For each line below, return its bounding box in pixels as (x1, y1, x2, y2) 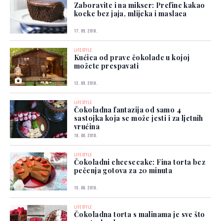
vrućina (74, 122, 100, 132)
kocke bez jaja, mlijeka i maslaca (74, 9, 187, 19)
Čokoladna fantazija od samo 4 (74, 105, 182, 115)
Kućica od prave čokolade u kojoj (74, 53, 190, 63)
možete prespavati (74, 61, 139, 71)
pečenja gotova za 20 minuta (74, 166, 173, 176)
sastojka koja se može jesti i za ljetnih (74, 113, 203, 123)
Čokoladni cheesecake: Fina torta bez (74, 157, 206, 167)
